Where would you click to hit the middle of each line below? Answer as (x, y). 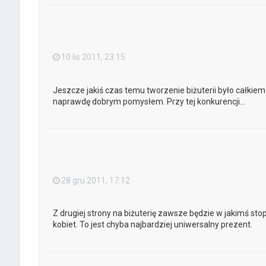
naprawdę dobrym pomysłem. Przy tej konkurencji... (149, 101)
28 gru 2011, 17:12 (95, 180)
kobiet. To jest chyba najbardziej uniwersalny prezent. (152, 224)
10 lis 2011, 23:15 (93, 57)
